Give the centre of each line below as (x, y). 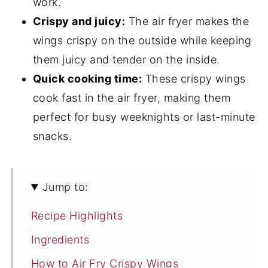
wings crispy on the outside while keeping (142, 41)
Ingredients (60, 240)
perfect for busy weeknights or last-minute (144, 117)
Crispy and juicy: (79, 22)
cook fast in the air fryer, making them (132, 98)
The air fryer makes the (187, 22)
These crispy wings (194, 79)
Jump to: (65, 187)
